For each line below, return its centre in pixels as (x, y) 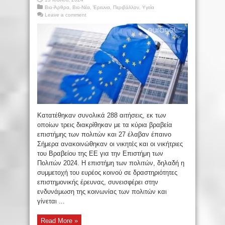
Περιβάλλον (126, 7)
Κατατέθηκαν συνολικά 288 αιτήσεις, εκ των (102, 115)
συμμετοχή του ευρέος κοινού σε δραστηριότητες (107, 172)
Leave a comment (66, 15)
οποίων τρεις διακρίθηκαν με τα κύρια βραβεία (105, 125)
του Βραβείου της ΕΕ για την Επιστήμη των (100, 153)
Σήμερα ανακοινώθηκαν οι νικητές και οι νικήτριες (110, 144)
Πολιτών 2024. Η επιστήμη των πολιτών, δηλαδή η (111, 163)
